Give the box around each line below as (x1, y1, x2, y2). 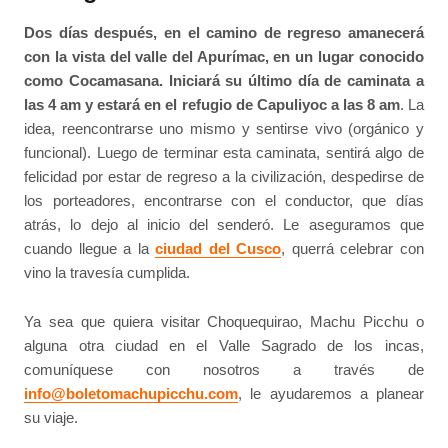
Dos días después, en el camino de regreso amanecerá (24, 24, 424, 42)
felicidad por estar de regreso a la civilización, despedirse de (24, 168, 424, 186)
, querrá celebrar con (281, 240, 424, 258)
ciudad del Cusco (155, 240, 282, 258)
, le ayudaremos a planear (238, 384, 424, 402)
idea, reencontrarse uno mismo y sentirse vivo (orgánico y (24, 120, 424, 138)
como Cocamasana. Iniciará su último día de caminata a (24, 72, 424, 90)
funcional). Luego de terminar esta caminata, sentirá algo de (24, 144, 424, 162)
